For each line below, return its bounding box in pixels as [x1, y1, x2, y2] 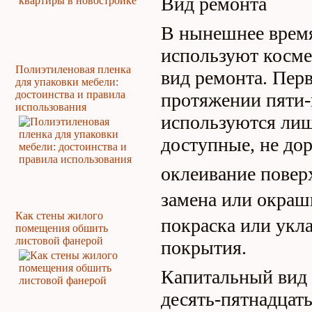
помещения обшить [15, 222, 108, 234]
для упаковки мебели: [15, 76, 118, 88]
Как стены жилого [15, 210, 103, 221]
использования [15, 101, 86, 113]
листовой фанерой [15, 235, 103, 247]
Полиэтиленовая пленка [15, 63, 131, 75]
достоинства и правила [15, 88, 125, 100]
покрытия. [161, 237, 247, 258]
